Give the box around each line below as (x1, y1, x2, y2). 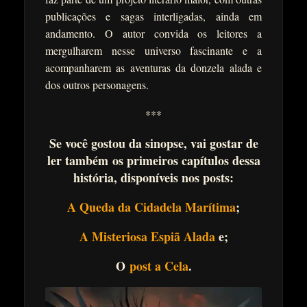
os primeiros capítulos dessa (112, 151, 260, 170)
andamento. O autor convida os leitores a (45, 26, 262, 41)
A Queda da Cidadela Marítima (67, 198, 236, 217)
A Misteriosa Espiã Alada (79, 228, 215, 246)
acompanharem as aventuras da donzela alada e (45, 60, 262, 75)
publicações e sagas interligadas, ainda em (45, 9, 262, 24)
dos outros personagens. (45, 77, 149, 93)
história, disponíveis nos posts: (73, 169, 234, 187)
